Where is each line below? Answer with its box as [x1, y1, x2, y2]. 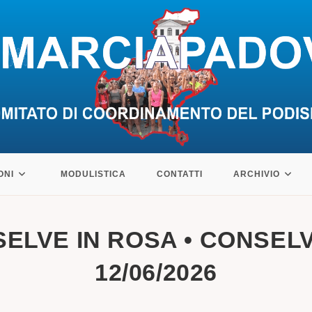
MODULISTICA [60, 169, 126, 179]
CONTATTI [156, 169, 203, 179]
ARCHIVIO [233, 169, 280, 179]
